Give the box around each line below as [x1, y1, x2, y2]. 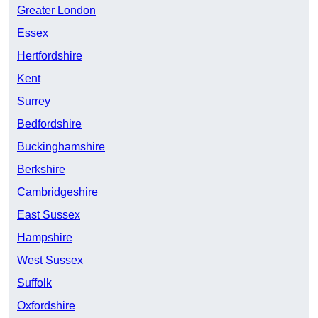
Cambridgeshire [17, 186, 98, 199]
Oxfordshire [17, 300, 75, 312]
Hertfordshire [17, 50, 82, 62]
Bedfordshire [17, 118, 82, 131]
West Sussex [17, 254, 83, 267]
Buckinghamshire [17, 141, 105, 153]
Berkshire [17, 163, 65, 176]
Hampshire [17, 231, 72, 244]
